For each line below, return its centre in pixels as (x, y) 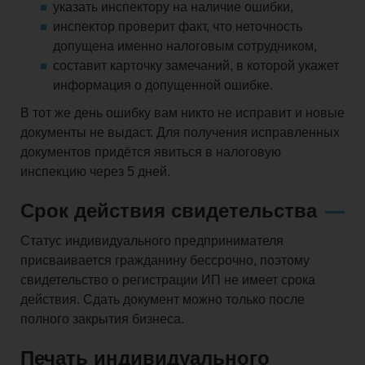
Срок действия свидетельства (169, 211)
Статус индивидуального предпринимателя (152, 241)
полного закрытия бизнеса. (102, 319)
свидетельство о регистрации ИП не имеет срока (168, 280)
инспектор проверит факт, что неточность (178, 27)
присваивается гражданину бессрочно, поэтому (165, 261)
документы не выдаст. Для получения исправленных (180, 133)
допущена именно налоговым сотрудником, (185, 46)
